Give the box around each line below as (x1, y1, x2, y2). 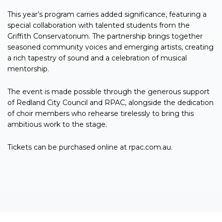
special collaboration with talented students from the (7, 20, 190, 30)
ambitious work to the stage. (7, 119, 107, 129)
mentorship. (7, 64, 49, 73)
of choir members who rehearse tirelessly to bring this (7, 109, 194, 118)
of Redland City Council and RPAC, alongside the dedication (7, 98, 214, 107)
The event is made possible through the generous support (7, 87, 210, 96)
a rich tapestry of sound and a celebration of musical (7, 53, 187, 62)
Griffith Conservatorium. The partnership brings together (7, 31, 203, 41)
